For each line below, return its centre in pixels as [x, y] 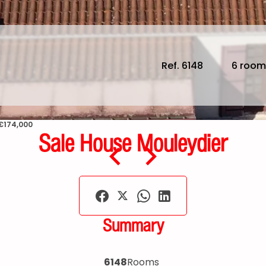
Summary [133, 226]
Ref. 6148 [182, 65]
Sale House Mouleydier [133, 144]
